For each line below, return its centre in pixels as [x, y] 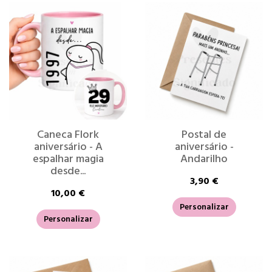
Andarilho [204, 159]
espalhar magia [68, 159]
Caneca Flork [68, 134]
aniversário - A [68, 147]
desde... [68, 171]
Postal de [204, 134]
